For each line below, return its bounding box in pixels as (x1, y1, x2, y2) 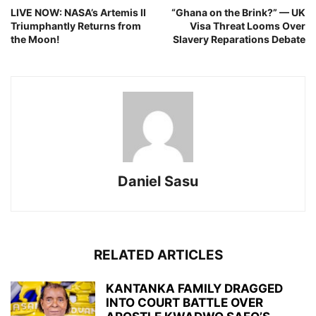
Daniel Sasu (118, 173, 198, 190)
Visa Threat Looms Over (190, 20, 305, 32)
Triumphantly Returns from (11, 20, 141, 32)
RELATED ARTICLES (93, 247, 223, 264)
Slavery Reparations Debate (173, 33, 305, 46)
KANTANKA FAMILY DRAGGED (106, 281, 283, 296)
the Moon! (11, 33, 62, 46)
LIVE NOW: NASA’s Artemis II (11, 6, 146, 19)
